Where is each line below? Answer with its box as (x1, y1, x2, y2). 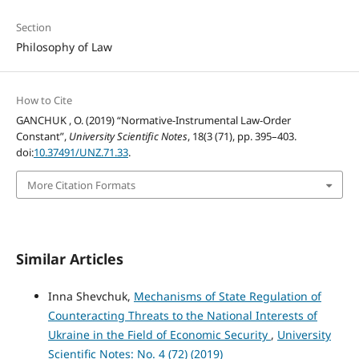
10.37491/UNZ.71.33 (33, 145, 128, 160)
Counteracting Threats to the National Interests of (47, 307, 317, 323)
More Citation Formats (26, 177, 135, 192)
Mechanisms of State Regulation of (133, 288, 321, 304)
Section (15, 20, 51, 35)
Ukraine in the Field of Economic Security (47, 326, 271, 342)
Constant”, (15, 129, 69, 144)
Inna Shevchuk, (47, 288, 134, 304)
